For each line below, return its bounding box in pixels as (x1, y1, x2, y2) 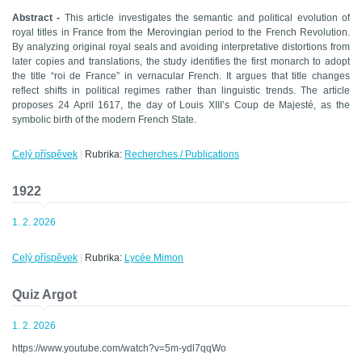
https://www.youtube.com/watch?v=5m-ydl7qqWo (12, 343, 226, 355)
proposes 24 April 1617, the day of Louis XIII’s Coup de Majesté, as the (12, 99, 350, 112)
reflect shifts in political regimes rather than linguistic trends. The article (12, 85, 350, 97)
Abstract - (12, 12, 65, 24)
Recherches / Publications (124, 149, 239, 161)
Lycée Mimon (124, 252, 183, 264)
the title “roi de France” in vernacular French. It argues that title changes (12, 70, 350, 82)
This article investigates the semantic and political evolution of (64, 12, 351, 24)
